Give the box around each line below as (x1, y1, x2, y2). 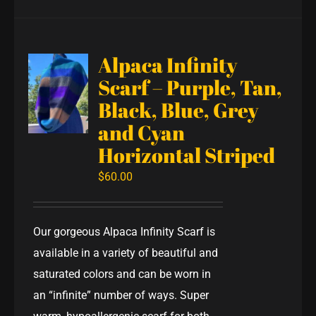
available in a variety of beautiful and (33, 245, 219, 260)
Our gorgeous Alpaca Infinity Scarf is (33, 224, 216, 238)
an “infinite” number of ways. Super (33, 288, 209, 302)
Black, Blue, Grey (98, 96, 259, 123)
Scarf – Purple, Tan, (98, 73, 283, 101)
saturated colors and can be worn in (33, 267, 212, 281)
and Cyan (98, 119, 186, 146)
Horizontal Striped (98, 141, 276, 169)
